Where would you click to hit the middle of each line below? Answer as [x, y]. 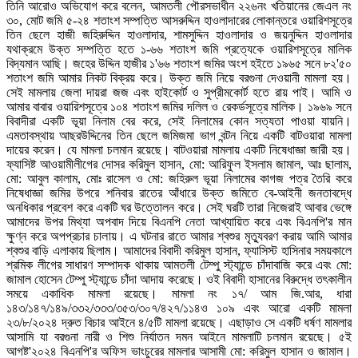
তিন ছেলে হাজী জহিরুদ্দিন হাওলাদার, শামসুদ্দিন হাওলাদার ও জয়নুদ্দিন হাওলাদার [179, 35]
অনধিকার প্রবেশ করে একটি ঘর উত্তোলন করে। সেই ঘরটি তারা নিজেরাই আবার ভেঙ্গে [179, 208]
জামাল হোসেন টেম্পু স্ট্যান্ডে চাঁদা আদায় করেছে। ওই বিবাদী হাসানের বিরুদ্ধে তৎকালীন [179, 280]
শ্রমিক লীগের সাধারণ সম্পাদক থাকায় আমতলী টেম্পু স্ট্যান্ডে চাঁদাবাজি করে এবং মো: [179, 265]
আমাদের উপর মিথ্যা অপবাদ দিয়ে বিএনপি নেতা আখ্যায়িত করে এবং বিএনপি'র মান [179, 222]
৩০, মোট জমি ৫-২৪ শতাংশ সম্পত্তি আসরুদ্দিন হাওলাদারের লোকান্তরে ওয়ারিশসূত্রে [179, 21]
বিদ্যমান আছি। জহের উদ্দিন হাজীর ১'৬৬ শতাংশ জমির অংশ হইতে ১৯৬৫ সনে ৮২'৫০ [179, 64]
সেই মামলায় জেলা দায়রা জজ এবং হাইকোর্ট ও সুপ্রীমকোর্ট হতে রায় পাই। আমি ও [179, 93]
